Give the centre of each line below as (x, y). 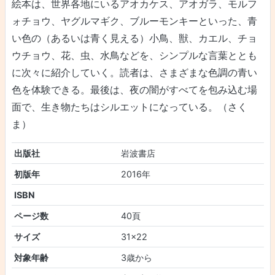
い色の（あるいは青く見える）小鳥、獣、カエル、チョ (134, 38)
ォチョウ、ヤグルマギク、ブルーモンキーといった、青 (134, 21)
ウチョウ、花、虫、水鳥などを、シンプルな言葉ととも (134, 56)
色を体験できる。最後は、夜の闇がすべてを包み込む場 (134, 90)
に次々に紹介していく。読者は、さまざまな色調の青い (134, 73)
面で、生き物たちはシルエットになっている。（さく (129, 107)
